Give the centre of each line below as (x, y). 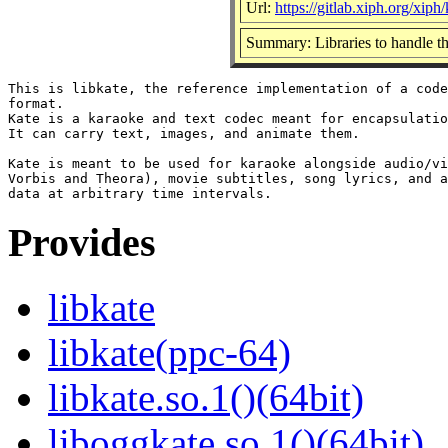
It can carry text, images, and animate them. (184, 133)
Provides (82, 243)
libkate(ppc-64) (169, 353)
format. (36, 103)
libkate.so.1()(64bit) (206, 398)
